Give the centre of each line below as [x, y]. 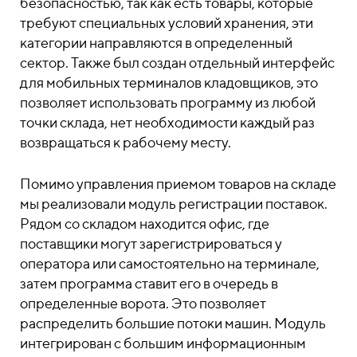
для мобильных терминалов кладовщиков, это [169, 82]
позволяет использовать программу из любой [168, 102]
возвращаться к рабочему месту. [126, 142]
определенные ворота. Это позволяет [143, 303]
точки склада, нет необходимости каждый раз [167, 122]
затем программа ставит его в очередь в [149, 283]
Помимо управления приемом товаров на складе [178, 184]
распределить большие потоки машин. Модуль [173, 323]
